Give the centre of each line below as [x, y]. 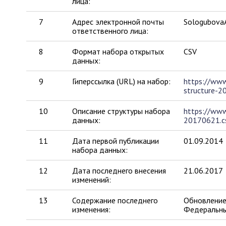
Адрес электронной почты [118, 22]
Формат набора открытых [118, 51]
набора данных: [100, 150]
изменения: [92, 209]
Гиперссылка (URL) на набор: [122, 81]
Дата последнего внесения [119, 171]
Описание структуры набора [121, 111]
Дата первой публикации [116, 141]
